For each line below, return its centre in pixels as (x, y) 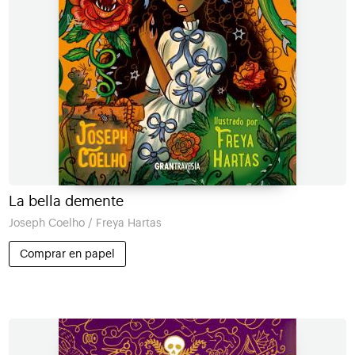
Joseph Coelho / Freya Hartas (85, 223)
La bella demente (66, 202)
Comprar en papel (67, 254)
